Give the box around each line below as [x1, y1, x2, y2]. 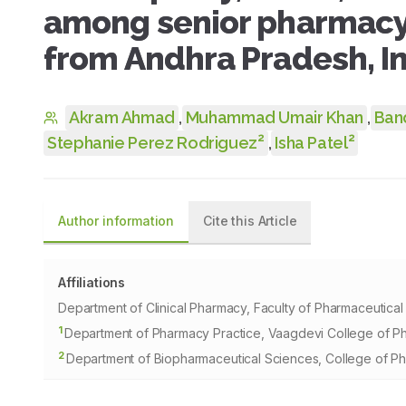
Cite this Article [203, 213, 297, 228]
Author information [58, 213, 175, 228]
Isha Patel [275, 133, 348, 152]
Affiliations [58, 275, 126, 290]
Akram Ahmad [69, 108, 176, 127]
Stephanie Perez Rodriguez [47, 133, 257, 152]
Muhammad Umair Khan [185, 108, 363, 127]
